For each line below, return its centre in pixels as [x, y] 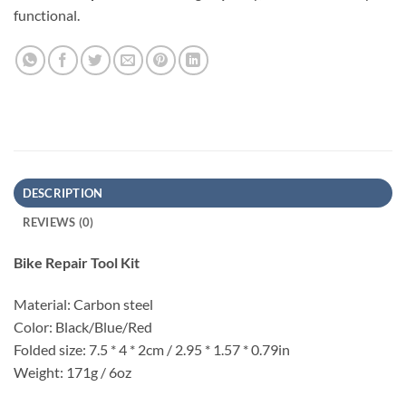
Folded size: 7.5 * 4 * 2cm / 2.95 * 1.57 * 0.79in [152, 349]
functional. [47, 15]
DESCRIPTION [63, 193]
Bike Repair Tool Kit [77, 263]
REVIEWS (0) [58, 222]
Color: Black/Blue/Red [83, 326]
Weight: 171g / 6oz [72, 372]
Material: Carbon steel [83, 304]
